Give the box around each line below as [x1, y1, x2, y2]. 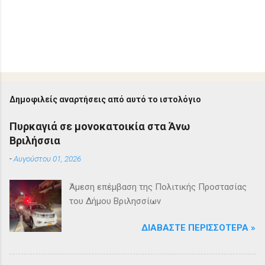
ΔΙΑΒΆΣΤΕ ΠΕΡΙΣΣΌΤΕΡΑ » [141, 222, 256, 233]
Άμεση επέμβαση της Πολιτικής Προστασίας [69, 181, 247, 192]
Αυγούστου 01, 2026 [14, 153, 81, 163]
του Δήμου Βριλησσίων [69, 195, 161, 206]
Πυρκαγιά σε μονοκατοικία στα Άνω [9, 119, 190, 132]
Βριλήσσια [9, 134, 60, 147]
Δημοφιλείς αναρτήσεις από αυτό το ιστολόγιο [9, 94, 201, 104]
